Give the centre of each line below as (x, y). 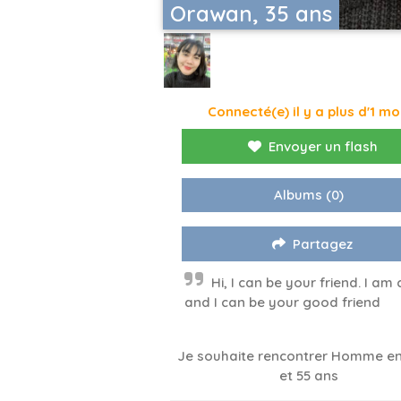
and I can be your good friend (282, 303)
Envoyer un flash (323, 147)
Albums (299, 195)
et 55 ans (309, 376)
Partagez (323, 244)
